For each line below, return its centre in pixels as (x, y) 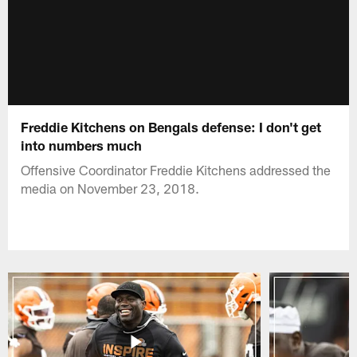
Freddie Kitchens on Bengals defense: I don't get (171, 126)
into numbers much (82, 145)
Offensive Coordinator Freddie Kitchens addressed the (176, 169)
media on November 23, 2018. (110, 188)
